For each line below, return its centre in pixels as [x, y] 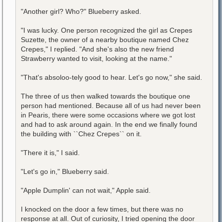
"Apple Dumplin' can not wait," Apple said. [86, 190]
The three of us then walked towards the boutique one [106, 96]
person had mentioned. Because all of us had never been [111, 105]
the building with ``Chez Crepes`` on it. [81, 134]
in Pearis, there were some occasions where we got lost [108, 115]
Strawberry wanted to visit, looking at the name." [96, 58]
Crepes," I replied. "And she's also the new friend [97, 49]
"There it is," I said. [50, 152]
